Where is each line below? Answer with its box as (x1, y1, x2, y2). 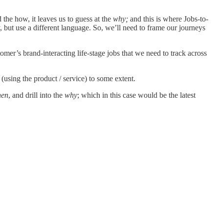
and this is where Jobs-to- (130, 15, 208, 23)
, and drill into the (8, 91, 65, 100)
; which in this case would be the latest (77, 91, 196, 100)
